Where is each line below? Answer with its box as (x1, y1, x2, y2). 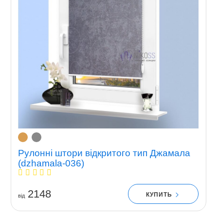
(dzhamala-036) (18, 158, 84, 168)
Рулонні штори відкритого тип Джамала (18, 147, 190, 158)
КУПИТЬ (146, 191, 175, 198)
